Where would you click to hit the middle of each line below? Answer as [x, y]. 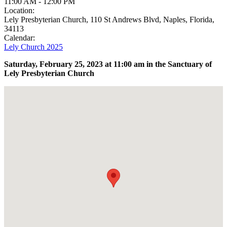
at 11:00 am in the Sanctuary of [157, 64]
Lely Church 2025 [33, 47]
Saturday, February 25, [45, 64]
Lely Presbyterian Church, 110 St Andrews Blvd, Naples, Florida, [109, 19]
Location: [19, 10]
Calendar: [20, 37]
